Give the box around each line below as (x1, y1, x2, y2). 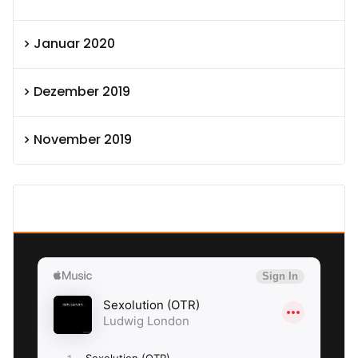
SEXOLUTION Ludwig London (23, 197, 234, 218)
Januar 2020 (34, 34, 115, 54)
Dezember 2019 (34, 82, 130, 101)
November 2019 (34, 130, 132, 149)
